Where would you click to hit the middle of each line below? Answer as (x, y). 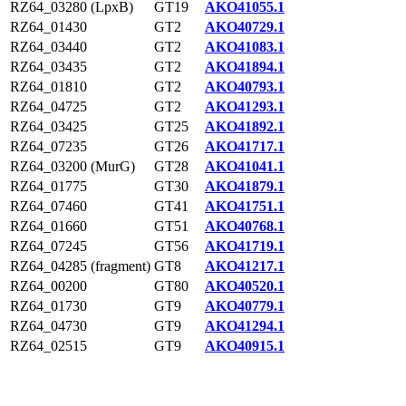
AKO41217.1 (245, 266)
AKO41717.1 (245, 146)
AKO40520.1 (245, 286)
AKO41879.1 (245, 186)
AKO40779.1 (245, 306)
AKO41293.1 (245, 106)
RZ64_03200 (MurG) (72, 166)
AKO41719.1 (245, 246)
